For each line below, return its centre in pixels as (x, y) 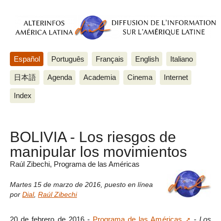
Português (68, 59)
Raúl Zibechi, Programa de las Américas (75, 164)
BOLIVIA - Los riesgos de (93, 137)
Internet (176, 77)
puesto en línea (129, 184)
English (147, 59)
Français (110, 59)
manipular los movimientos (98, 152)
